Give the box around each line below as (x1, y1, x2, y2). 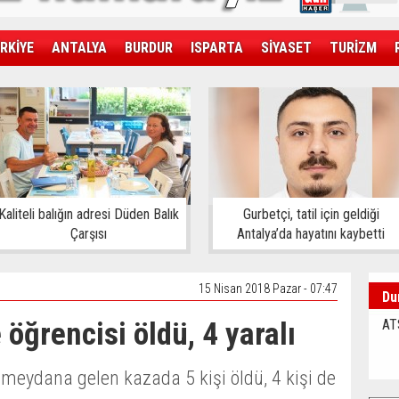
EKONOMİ (62, 75, 118, 92)
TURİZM (330, 39, 377, 56)
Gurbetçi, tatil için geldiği (242, 206, 379, 223)
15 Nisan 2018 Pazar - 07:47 (199, 281, 338, 296)
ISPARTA (191, 39, 243, 56)
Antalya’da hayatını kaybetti (237, 225, 385, 242)
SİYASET (261, 39, 312, 56)
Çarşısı (69, 225, 107, 242)
